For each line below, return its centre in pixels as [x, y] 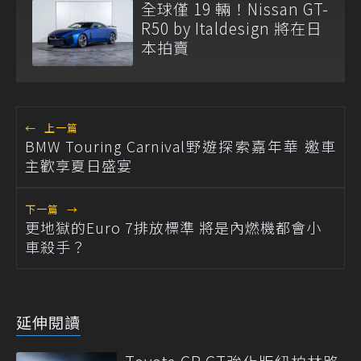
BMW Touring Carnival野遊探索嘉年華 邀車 [180, 146]
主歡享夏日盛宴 [79, 166]
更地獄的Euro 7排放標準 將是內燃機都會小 [173, 228]
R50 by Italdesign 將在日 [232, 27]
